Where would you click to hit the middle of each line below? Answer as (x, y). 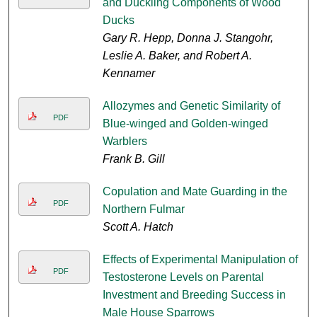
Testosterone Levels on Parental (183, 277)
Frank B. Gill (133, 159)
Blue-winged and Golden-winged (185, 124)
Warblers (125, 142)
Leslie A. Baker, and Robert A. (177, 56)
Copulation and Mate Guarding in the (195, 192)
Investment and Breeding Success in (194, 295)
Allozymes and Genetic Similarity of (191, 106)
